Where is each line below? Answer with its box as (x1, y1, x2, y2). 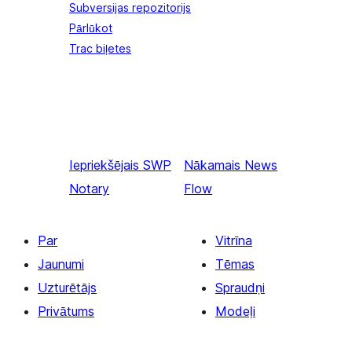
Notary (69, 181, 109, 197)
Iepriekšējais (69, 157, 139, 174)
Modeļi (215, 303, 255, 320)
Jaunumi (38, 256, 84, 273)
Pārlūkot (69, 21, 112, 35)
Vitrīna (215, 233, 252, 249)
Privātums (38, 303, 94, 320)
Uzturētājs (38, 280, 97, 296)
